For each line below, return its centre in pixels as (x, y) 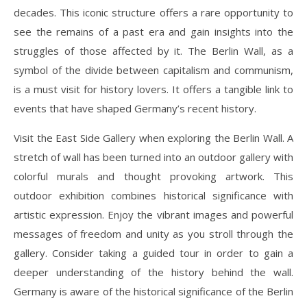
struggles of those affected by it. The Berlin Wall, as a (153, 50)
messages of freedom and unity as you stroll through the (153, 233)
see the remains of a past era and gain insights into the (153, 31)
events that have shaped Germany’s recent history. (135, 108)
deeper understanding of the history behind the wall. (153, 272)
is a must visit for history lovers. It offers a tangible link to (153, 89)
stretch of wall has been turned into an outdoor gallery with (153, 157)
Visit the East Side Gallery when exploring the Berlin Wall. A (153, 137)
